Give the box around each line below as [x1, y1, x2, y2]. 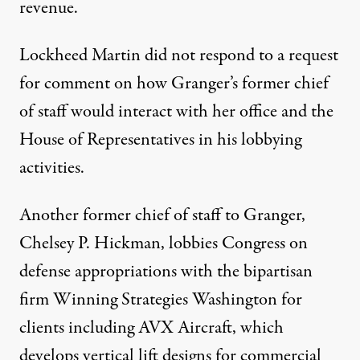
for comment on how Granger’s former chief [19, 71, 329, 97]
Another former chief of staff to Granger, [19, 202, 305, 229]
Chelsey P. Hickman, [19, 231, 169, 257]
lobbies [169, 231, 218, 257]
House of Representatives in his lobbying [19, 127, 301, 153]
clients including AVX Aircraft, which [19, 315, 284, 342]
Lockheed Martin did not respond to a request [19, 43, 338, 69]
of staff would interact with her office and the [19, 99, 333, 125]
